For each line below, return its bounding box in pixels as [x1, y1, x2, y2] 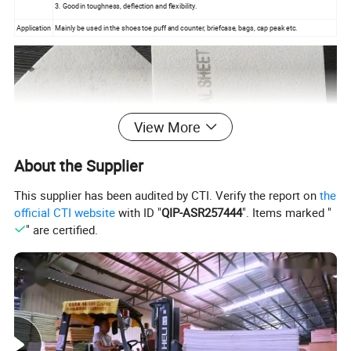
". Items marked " [242, 204, 332, 221]
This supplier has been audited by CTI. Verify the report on [14, 187, 320, 204]
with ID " [115, 204, 162, 221]
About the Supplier [14, 155, 144, 177]
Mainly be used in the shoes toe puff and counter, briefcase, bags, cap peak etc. [55, 23, 299, 33]
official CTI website [14, 204, 116, 221]
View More [133, 118, 201, 137]
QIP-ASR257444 [161, 204, 243, 221]
